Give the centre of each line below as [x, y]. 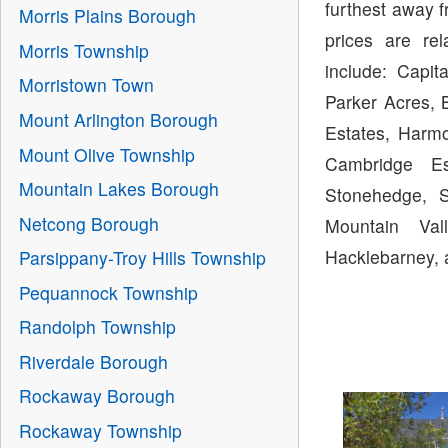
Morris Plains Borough [107, 16]
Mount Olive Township [106, 154]
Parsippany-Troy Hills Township [142, 258]
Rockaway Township [100, 430]
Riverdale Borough [93, 361]
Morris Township [83, 50]
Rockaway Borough [96, 396]
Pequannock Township [108, 292]
